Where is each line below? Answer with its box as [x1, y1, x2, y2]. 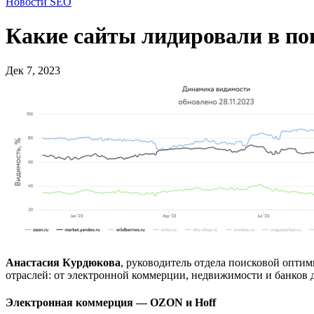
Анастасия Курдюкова [6, 256, 121, 268]
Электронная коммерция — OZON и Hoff [6, 296, 216, 309]
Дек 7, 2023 [6, 64, 60, 76]
